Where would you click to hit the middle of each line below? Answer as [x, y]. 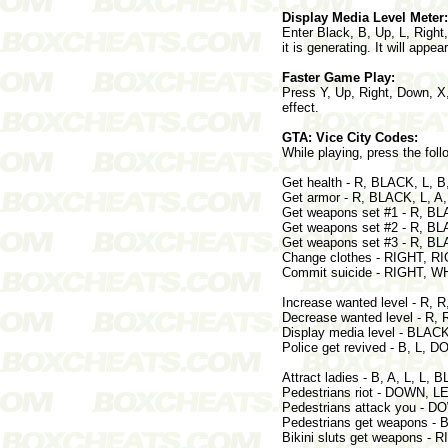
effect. [300, 107]
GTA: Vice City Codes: [350, 137]
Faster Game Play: [338, 77]
